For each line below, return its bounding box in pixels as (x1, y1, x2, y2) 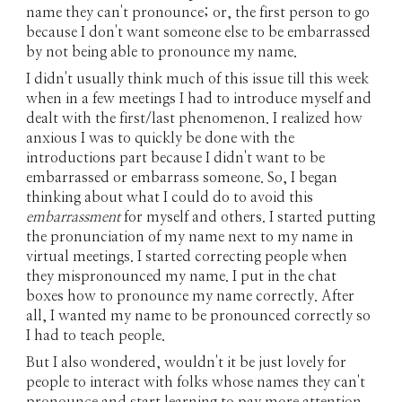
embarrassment (26, 210, 125, 224)
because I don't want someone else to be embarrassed (26, 25, 371, 39)
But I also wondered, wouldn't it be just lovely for (26, 355, 347, 370)
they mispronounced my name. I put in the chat (26, 269, 337, 284)
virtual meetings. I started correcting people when (26, 249, 348, 264)
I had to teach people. (26, 328, 170, 343)
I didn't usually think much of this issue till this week (26, 72, 370, 86)
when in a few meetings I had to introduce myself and (26, 92, 372, 106)
